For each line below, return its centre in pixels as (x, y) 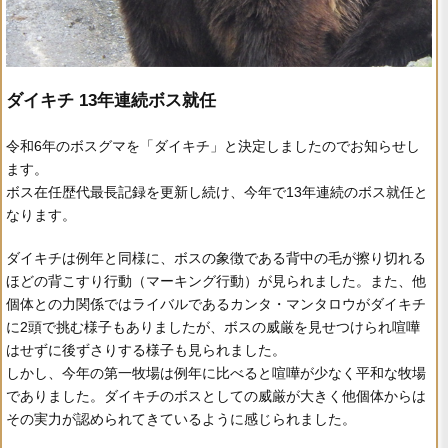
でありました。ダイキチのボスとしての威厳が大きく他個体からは (216, 396)
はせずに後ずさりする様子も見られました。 (146, 350)
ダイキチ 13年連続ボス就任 (111, 101)
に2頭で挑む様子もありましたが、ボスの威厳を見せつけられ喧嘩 (213, 327)
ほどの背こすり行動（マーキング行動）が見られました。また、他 (216, 281)
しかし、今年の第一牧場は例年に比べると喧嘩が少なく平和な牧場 (216, 373)
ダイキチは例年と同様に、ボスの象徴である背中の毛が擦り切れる (216, 258)
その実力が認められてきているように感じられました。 (181, 419)
